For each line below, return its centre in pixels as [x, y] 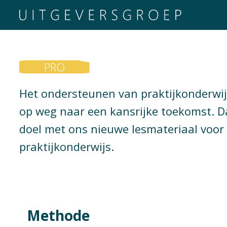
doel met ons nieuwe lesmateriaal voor [122, 129]
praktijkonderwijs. [67, 146]
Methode [58, 215]
